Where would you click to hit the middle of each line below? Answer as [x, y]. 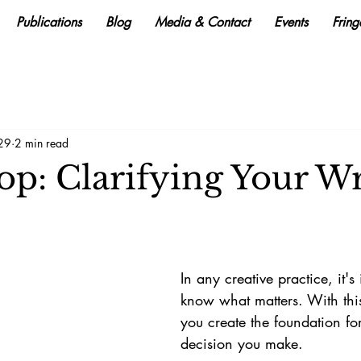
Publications [49, 22]
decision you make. [244, 343]
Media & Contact [202, 22]
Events [291, 22]
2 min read [41, 143]
